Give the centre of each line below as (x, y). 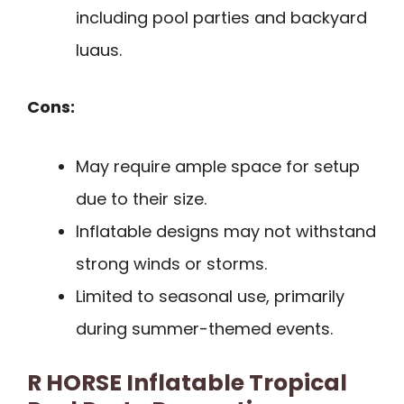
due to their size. (141, 199)
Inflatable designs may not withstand (226, 232)
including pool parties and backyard (221, 17)
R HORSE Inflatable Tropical (187, 383)
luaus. (99, 50)
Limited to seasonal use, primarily (210, 297)
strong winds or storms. (171, 264)
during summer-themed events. (204, 329)
